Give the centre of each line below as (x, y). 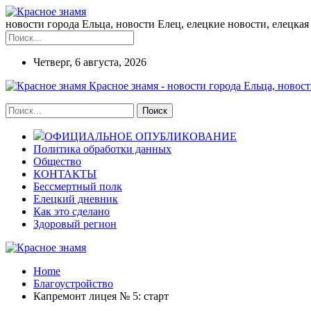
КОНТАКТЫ (65, 174)
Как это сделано (72, 211)
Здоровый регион (75, 224)
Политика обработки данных (102, 149)
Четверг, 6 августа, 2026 (90, 62)
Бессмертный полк (78, 186)
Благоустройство (73, 284)
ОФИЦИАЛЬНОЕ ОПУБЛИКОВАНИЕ (141, 136)
